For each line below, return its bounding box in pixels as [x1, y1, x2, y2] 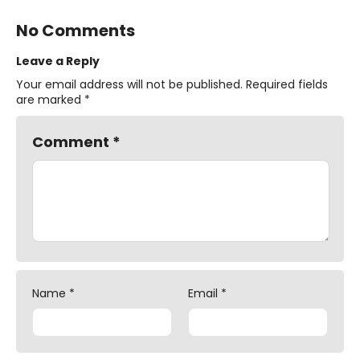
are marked [16, 91, 84, 108]
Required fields [246, 76, 328, 92]
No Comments [16, 18, 135, 42]
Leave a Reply [16, 52, 100, 69]
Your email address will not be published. [16, 76, 243, 92]
